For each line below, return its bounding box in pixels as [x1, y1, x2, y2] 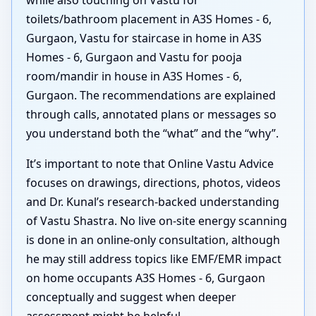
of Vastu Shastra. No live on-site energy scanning [26, 212, 287, 229]
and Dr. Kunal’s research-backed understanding [26, 193, 279, 209]
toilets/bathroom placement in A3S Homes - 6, [26, 11, 272, 27]
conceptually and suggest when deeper [26, 288, 236, 305]
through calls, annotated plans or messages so [26, 106, 276, 122]
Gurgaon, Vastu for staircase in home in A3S [26, 30, 262, 46]
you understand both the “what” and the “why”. [26, 125, 279, 141]
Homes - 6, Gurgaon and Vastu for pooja [26, 49, 242, 65]
